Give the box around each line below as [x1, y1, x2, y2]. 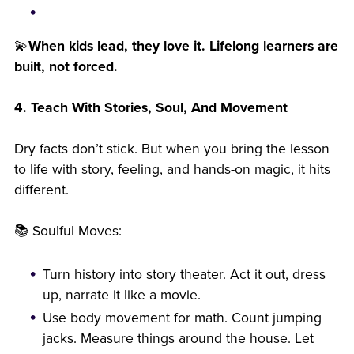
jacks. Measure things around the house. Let [43, 330, 314, 347]
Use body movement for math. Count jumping [43, 309, 322, 326]
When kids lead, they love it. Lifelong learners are [28, 37, 338, 55]
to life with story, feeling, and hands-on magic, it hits [13, 160, 330, 178]
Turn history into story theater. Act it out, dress [43, 265, 326, 283]
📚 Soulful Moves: [13, 222, 122, 239]
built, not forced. [13, 58, 118, 75]
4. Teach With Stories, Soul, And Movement [13, 99, 288, 116]
